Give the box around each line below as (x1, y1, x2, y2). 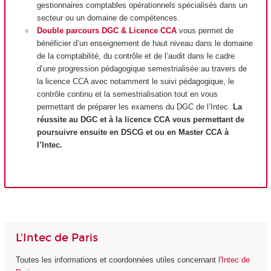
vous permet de (178, 26, 233, 36)
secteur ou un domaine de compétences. (36, 13, 180, 23)
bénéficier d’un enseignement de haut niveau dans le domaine (36, 39, 253, 48)
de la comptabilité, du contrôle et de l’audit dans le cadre (36, 51, 235, 61)
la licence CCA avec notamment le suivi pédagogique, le (36, 77, 234, 87)
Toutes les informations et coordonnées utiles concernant (15, 255, 218, 265)
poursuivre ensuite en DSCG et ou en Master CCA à (36, 128, 229, 137)
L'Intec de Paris (15, 230, 98, 244)
